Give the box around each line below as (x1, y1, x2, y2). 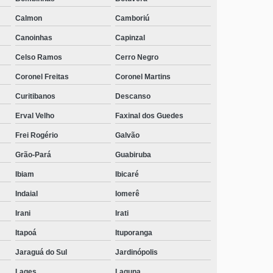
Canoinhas (15, 33, 53, 42)
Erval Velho (15, 111, 55, 120)
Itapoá (15, 228, 37, 237)
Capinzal (115, 33, 146, 42)
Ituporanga (115, 228, 153, 237)
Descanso (115, 91, 151, 101)
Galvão (115, 130, 140, 140)
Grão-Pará (15, 150, 52, 159)
